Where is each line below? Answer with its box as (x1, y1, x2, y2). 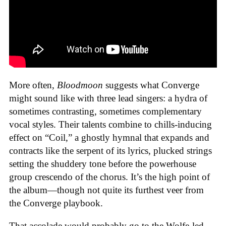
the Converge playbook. (9, 197, 103, 208)
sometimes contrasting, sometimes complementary (9, 105, 202, 117)
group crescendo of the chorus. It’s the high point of (9, 171, 210, 182)
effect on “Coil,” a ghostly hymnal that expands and (9, 132, 209, 143)
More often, (9, 79, 57, 90)
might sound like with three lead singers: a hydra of (9, 92, 207, 103)
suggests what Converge (103, 79, 199, 90)
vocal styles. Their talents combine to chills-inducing (9, 119, 212, 130)
